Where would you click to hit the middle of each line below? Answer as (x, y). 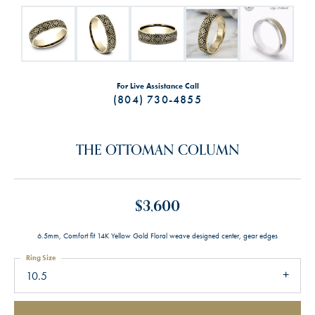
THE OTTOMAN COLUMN (157, 150)
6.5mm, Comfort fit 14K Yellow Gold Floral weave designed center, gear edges (157, 236)
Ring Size (41, 258)
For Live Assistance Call (157, 86)
